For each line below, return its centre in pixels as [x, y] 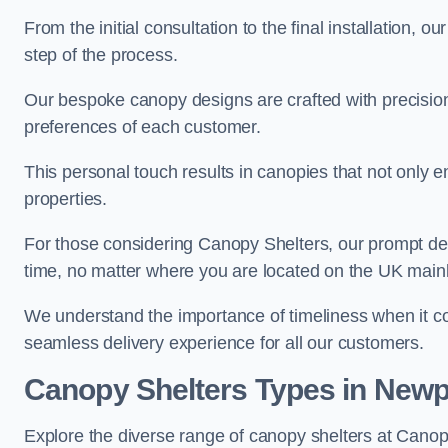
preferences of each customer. [142, 127]
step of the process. [101, 55]
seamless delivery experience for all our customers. [224, 343]
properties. [66, 199]
